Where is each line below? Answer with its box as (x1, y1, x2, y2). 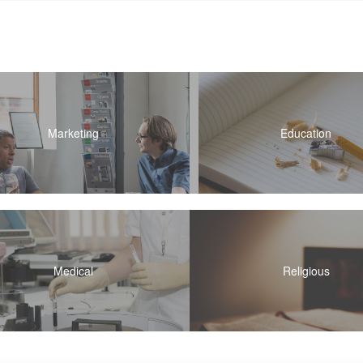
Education (280, 125, 332, 141)
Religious (282, 263, 330, 279)
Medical (53, 263, 93, 279)
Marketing (47, 125, 99, 141)
